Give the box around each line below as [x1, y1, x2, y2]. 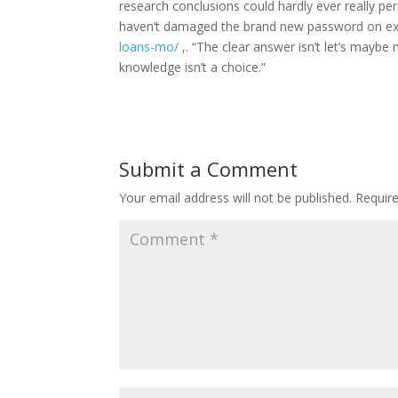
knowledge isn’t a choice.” [119, 59, 267, 76]
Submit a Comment [119, 155, 298, 182]
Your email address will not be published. [119, 189, 353, 206]
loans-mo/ [119, 38, 179, 55]
